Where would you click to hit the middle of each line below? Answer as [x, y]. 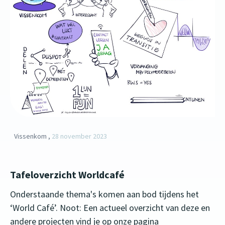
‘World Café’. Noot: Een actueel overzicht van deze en [110, 208]
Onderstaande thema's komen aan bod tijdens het [104, 194]
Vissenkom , [33, 136]
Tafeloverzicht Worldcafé [67, 175]
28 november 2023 [79, 136]
